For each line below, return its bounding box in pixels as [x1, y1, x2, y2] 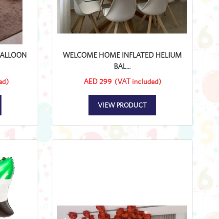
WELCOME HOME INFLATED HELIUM [63, 50, 182, 59]
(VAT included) [114, 77, 161, 86]
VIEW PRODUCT [98, 101, 147, 109]
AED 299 [83, 77, 112, 86]
